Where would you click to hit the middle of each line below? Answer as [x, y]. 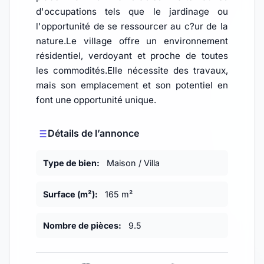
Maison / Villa [132, 163]
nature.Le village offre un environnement [132, 41]
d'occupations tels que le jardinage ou [132, 12]
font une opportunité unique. [96, 100]
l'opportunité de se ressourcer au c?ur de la [132, 27]
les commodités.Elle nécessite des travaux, [132, 71]
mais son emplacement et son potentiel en [132, 85]
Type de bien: [71, 163]
